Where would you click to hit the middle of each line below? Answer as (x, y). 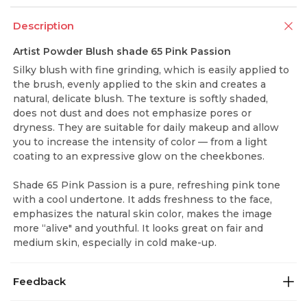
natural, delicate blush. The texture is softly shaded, (140, 99)
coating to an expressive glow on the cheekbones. (139, 156)
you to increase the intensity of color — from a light (140, 142)
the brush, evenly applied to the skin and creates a (139, 84)
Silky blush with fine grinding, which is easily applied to (151, 70)
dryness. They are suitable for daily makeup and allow (146, 127)
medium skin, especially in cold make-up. (115, 243)
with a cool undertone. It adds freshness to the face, (143, 199)
